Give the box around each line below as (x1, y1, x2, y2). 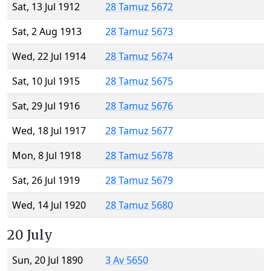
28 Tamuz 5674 (105, 50, 173, 64)
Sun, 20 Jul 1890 (12, 253, 83, 267)
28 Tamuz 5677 (105, 124, 173, 138)
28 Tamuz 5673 (105, 25, 173, 39)
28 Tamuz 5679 (105, 174, 173, 188)
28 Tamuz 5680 (105, 198, 173, 212)
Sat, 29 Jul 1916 (12, 99, 80, 113)
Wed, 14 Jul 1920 (12, 198, 86, 212)
